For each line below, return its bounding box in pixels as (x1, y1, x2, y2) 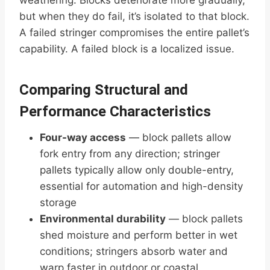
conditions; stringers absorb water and (40, 245, 228, 258)
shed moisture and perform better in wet (40, 229, 237, 242)
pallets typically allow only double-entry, (40, 164, 234, 177)
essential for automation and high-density (40, 180, 243, 193)
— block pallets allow (126, 131, 231, 144)
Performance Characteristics (19, 103, 211, 121)
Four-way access (40, 131, 126, 144)
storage (40, 196, 77, 209)
